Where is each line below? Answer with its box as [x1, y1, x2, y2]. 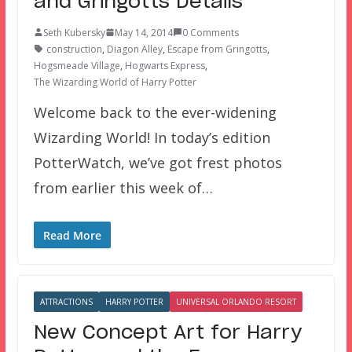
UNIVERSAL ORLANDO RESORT [175, 295, 296, 307]
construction [46, 42, 102, 56]
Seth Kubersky [42, 25, 105, 39]
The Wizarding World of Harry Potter [33, 75, 196, 89]
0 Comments [181, 25, 239, 39]
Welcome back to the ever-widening [33, 102, 277, 122]
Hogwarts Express [124, 58, 205, 72]
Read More [42, 227, 101, 243]
